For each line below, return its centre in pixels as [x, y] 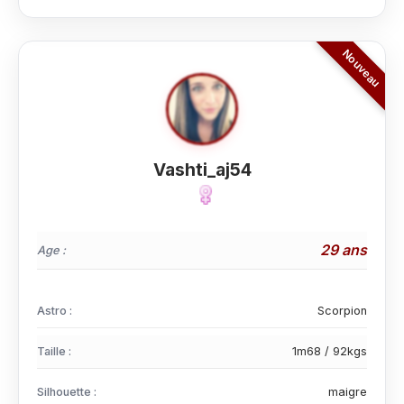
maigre [348, 392]
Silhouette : [67, 392]
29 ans [344, 250]
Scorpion [342, 311]
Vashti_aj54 [202, 170]
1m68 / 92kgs [330, 351]
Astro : [55, 311]
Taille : [54, 351]
